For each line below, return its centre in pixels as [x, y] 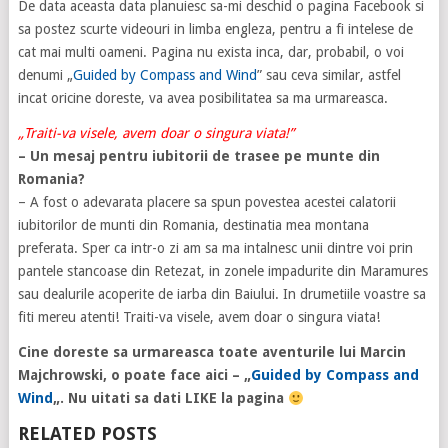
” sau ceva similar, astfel [328, 75]
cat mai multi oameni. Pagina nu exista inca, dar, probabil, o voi [210, 52]
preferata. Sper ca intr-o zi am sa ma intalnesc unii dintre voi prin [215, 248]
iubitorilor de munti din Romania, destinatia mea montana [193, 225]
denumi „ [45, 75]
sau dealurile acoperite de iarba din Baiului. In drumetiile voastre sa [221, 294]
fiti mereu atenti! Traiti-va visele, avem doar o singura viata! [198, 317]
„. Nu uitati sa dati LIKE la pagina [170, 398]
